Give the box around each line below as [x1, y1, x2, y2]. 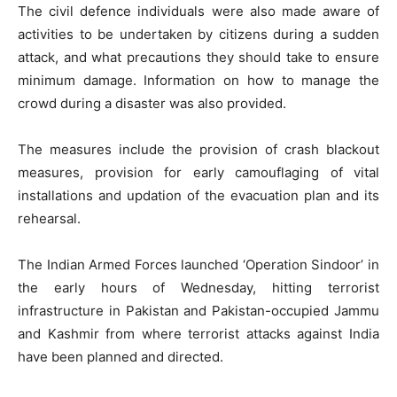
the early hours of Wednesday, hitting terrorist [18, 278, 379, 296]
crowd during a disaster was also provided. [18, 94, 286, 112]
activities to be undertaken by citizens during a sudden [18, 25, 379, 43]
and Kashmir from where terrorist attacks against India [18, 324, 379, 342]
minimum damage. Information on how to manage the [18, 71, 379, 89]
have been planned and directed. [18, 347, 223, 365]
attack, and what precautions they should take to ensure [18, 48, 379, 66]
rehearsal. [18, 209, 81, 227]
